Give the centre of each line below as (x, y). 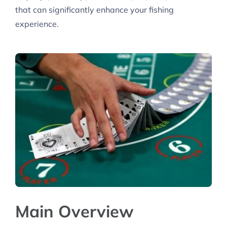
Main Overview (74, 211)
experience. (37, 24)
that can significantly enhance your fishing (94, 9)
